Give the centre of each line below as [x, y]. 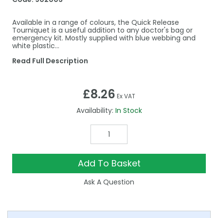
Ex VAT [126, 96]
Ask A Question [109, 182]
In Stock [128, 111]
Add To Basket [109, 163]
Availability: [95, 111]
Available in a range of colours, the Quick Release [96, 23]
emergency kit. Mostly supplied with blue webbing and [104, 38]
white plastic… [36, 46]
